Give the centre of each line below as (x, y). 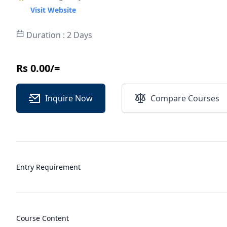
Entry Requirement (48, 167)
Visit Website (53, 10)
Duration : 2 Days (58, 35)
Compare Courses (204, 98)
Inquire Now (69, 98)
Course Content (43, 218)
